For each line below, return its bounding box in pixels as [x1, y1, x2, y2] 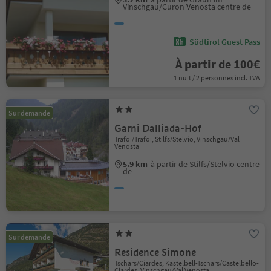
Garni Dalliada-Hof [114, 122, 202, 135]
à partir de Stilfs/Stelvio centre [151, 158, 260, 169]
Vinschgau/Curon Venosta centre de [123, 1, 252, 12]
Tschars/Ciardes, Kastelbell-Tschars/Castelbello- [114, 258, 260, 267]
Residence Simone [114, 246, 197, 259]
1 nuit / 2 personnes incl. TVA [173, 73, 260, 82]
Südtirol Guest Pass [189, 36, 260, 47]
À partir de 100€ [175, 56, 260, 71]
